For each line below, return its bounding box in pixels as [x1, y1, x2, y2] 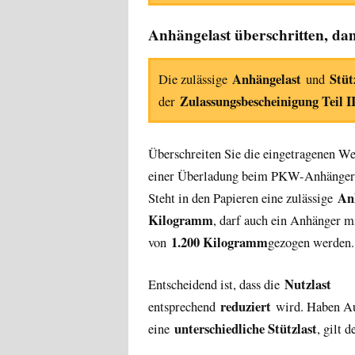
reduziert [220, 296, 271, 316]
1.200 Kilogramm [171, 232, 268, 252]
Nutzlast [284, 274, 331, 294]
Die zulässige [158, 70, 232, 88]
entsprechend [148, 297, 220, 315]
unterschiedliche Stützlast [174, 319, 317, 338]
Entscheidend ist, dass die [148, 275, 284, 293]
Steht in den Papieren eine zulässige [148, 189, 338, 207]
